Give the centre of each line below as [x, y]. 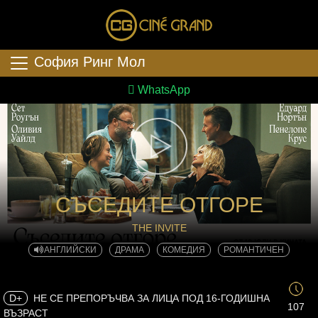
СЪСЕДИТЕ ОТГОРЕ [159, 205]
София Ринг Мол [90, 62]
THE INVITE [159, 228]
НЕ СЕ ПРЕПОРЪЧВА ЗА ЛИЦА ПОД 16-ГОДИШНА [150, 298]
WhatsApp [163, 90]
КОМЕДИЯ [184, 250]
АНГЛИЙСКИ [70, 250]
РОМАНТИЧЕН [254, 250]
